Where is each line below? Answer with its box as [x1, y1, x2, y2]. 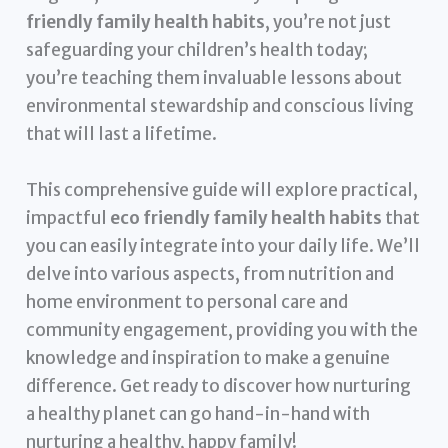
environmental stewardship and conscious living [26, 95, 415, 118]
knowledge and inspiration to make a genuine [26, 346, 391, 369]
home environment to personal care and [26, 290, 349, 313]
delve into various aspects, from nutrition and [26, 262, 395, 285]
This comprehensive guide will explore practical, [26, 178, 419, 201]
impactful [26, 206, 111, 229]
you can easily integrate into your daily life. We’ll [26, 234, 421, 257]
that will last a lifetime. [26, 123, 218, 146]
